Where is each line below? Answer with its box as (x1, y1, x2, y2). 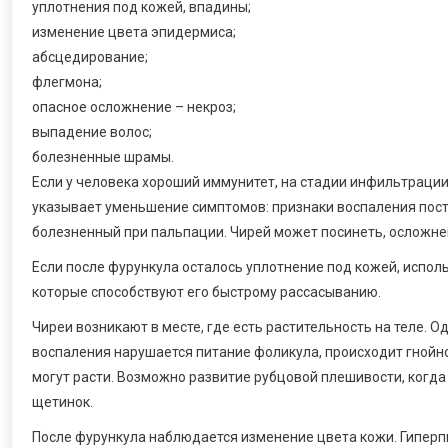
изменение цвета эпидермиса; (32, 24, 236, 41)
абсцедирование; (32, 49, 148, 66)
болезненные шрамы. (32, 149, 174, 166)
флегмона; (32, 74, 102, 91)
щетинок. (32, 394, 93, 411)
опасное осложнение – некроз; (32, 99, 236, 116)
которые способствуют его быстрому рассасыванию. (32, 284, 381, 301)
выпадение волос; (32, 124, 152, 141)
